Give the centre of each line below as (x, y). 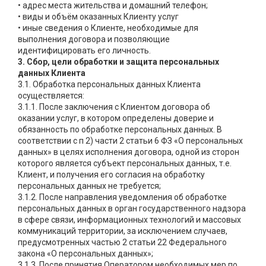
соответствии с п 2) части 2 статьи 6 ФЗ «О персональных (130, 141)
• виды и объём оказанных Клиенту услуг (98, 17)
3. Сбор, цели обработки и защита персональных (118, 62)
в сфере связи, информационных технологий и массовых (129, 220)
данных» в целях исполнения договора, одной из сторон (129, 152)
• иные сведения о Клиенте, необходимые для (108, 28)
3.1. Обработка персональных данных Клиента (109, 85)
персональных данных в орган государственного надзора (132, 209)
